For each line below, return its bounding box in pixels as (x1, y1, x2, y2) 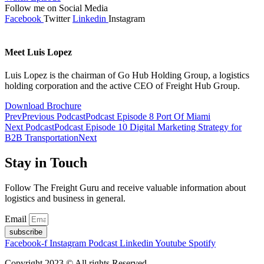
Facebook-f (5, 238, 47, 249)
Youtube (155, 238, 186, 249)
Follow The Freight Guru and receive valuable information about (5, 183, 246, 193)
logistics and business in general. (5, 193, 126, 204)
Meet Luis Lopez (5, 47, 72, 58)
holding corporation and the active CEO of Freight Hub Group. (5, 81, 240, 91)
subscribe (9, 227, 42, 237)
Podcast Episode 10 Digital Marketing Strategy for (54, 122, 242, 133)
